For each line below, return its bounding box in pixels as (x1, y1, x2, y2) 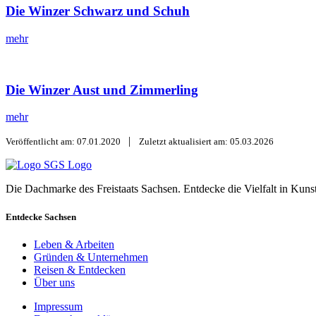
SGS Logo (44, 159, 92, 171)
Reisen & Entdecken (34, 263, 126, 276)
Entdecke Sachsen (6, 211, 76, 222)
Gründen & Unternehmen (34, 250, 148, 263)
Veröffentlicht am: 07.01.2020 (6, 136, 123, 147)
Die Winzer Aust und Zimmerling (6, 82, 198, 97)
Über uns (34, 276, 75, 288)
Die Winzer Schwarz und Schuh (6, 4, 190, 19)
